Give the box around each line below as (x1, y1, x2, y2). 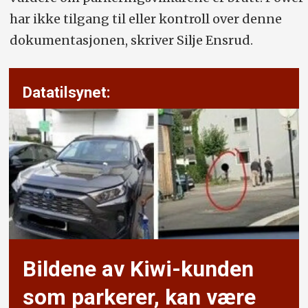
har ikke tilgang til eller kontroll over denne (9, 11, 282, 27)
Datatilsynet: (23, 82, 111, 101)
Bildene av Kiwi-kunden (23, 256, 254, 283)
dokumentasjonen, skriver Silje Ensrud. (9, 32, 253, 49)
